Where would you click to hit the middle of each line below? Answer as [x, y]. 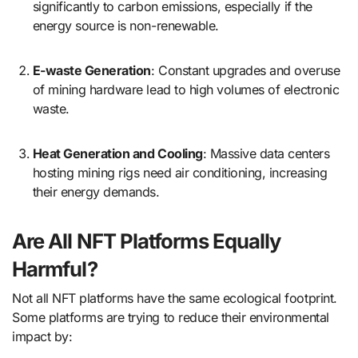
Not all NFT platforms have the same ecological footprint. [175, 298]
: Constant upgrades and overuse [245, 71]
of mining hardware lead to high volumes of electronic [186, 90]
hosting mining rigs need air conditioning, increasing [180, 173]
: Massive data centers [266, 154]
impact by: [42, 336]
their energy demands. [96, 192]
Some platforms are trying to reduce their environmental [171, 317]
